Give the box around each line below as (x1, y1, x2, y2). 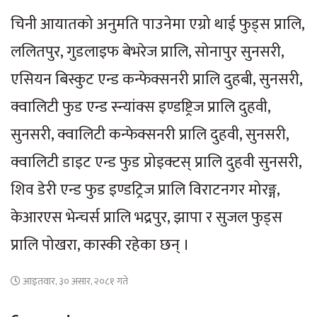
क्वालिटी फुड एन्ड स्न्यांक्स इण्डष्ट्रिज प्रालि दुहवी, (11, 93, 270, 120)
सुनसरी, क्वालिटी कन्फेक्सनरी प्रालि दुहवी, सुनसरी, (11, 121, 289, 148)
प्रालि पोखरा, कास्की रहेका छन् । (11, 231, 190, 258)
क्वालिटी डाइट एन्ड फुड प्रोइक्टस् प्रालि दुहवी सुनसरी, (11, 149, 301, 175)
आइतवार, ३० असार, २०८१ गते (21, 272, 128, 289)
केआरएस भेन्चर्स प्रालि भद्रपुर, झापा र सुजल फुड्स (11, 204, 282, 231)
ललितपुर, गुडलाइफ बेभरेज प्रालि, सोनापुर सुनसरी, (11, 38, 284, 65)
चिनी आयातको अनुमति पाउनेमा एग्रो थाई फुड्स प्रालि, (11, 11, 304, 38)
